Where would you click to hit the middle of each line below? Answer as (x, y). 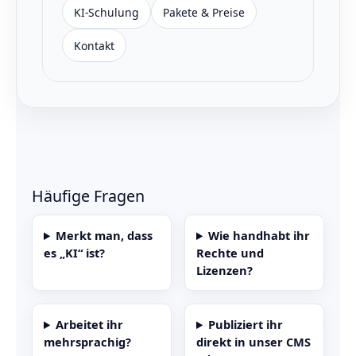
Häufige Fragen (88, 196)
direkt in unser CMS (253, 342)
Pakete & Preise (204, 12)
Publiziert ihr (246, 325)
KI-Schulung (106, 12)
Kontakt (94, 45)
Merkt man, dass (104, 236)
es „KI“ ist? (74, 253)
